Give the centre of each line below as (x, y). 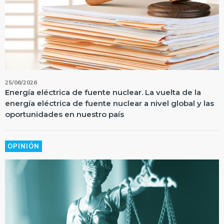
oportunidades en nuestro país (64, 114)
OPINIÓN (23, 146)
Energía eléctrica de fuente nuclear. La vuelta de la (103, 92)
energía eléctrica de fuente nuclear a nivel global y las (109, 103)
